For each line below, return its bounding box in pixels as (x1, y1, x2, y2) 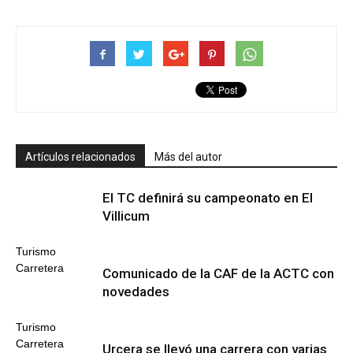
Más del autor (154, 150, 222, 163)
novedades (102, 284, 169, 299)
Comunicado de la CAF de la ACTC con (102, 266, 334, 281)
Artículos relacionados (25, 150, 136, 163)
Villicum (102, 208, 150, 224)
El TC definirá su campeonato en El (102, 190, 313, 206)
